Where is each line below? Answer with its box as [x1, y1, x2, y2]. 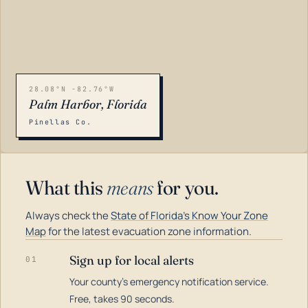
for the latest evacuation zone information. [46, 224, 252, 239]
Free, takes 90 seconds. [69, 292, 175, 305]
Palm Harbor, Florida [29, 96, 147, 112]
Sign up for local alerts [69, 252, 194, 268]
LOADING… [15, 276, 67, 286]
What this [25, 176, 107, 199]
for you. [153, 176, 219, 199]
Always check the [25, 208, 111, 223]
